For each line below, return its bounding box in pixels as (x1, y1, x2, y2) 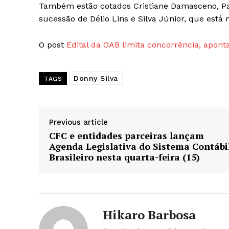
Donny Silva (74, 74, 118, 83)
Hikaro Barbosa (103, 207, 196, 223)
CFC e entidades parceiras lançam (49, 129, 204, 142)
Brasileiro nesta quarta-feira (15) (49, 151, 200, 164)
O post (39, 40, 66, 50)
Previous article (49, 118, 108, 127)
